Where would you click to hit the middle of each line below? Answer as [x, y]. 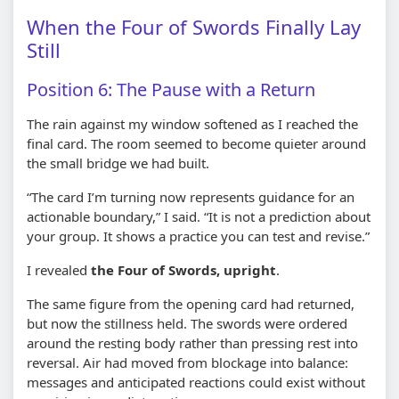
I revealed [59, 269]
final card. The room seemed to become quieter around [196, 143]
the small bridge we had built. [118, 163]
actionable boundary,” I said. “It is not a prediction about [199, 216]
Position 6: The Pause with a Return [171, 89]
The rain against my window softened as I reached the [192, 123]
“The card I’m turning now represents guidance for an [191, 196]
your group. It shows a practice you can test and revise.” [198, 236]
